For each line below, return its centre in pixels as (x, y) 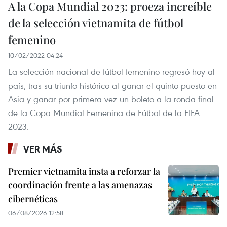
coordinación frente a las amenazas (80, 185)
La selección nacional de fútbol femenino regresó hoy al (111, 71)
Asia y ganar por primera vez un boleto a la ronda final (111, 99)
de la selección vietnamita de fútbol (96, 23)
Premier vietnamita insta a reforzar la (84, 171)
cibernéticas (33, 198)
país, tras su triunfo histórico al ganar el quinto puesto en (112, 85)
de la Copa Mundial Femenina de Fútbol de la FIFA (104, 112)
